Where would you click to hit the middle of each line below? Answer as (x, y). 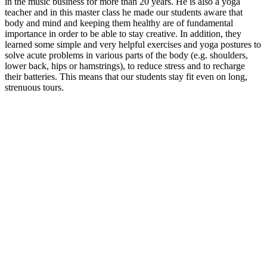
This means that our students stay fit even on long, (153, 77)
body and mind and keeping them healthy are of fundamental (119, 23)
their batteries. (32, 77)
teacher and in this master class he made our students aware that (124, 13)
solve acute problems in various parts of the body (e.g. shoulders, (126, 55)
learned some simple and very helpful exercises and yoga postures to (133, 45)
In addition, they (211, 34)
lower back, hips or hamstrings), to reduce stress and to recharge (125, 66)
